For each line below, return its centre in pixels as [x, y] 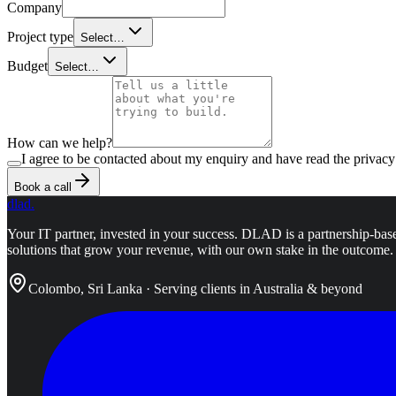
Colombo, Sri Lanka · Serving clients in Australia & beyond [195, 288]
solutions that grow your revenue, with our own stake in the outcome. [200, 249]
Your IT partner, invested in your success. [122, 233]
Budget [27, 65]
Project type [40, 36]
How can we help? [60, 142]
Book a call [43, 187]
